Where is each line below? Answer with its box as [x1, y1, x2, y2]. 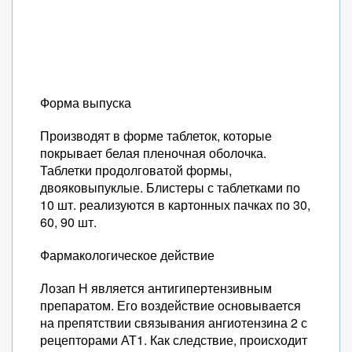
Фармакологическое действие [40, 246, 214, 264]
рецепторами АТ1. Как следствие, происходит [40, 331, 307, 349]
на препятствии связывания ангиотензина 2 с [40, 313, 307, 332]
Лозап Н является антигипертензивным [40, 279, 272, 297]
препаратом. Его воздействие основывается [40, 296, 301, 314]
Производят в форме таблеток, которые [40, 126, 272, 145]
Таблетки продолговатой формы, [40, 161, 232, 179]
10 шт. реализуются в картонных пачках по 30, [40, 196, 310, 214]
